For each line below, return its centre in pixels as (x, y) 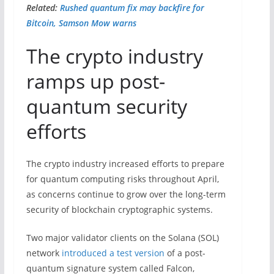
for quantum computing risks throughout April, (122, 179)
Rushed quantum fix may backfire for (132, 8)
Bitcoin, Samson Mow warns (81, 23)
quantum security (106, 106)
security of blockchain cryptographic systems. (119, 210)
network (44, 253)
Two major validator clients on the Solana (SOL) (122, 238)
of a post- (185, 253)
